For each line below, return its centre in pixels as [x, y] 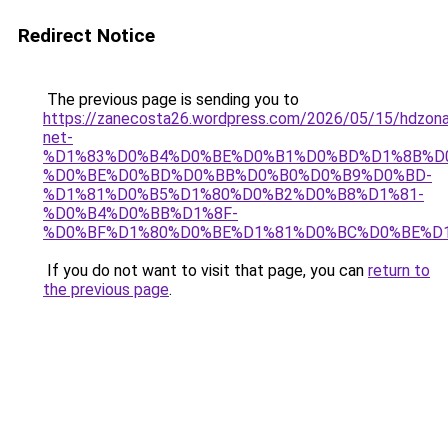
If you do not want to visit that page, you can [205, 270]
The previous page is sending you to [171, 99]
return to [399, 270]
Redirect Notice [86, 35]
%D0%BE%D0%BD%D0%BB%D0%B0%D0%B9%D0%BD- [237, 175]
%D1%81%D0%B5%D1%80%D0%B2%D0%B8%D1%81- [233, 194]
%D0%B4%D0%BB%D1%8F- [140, 213]
